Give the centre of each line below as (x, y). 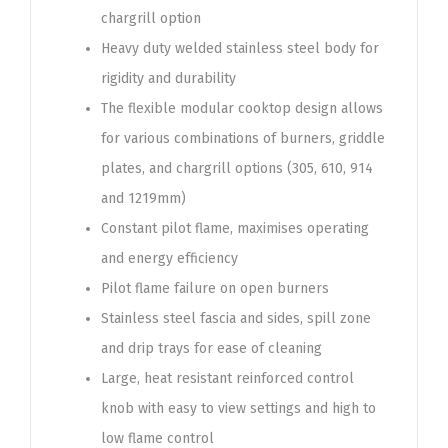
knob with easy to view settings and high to (238, 408)
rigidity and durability (168, 78)
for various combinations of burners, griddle (243, 138)
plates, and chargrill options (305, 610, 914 (237, 168)
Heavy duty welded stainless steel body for (240, 48)
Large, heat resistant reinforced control (227, 378)
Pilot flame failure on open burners (215, 288)
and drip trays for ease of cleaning (211, 348)
